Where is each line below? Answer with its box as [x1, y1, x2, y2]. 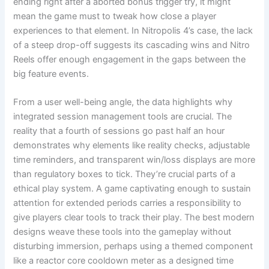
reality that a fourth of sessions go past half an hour [13, 125, 225, 137]
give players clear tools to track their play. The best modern [13, 212, 255, 223]
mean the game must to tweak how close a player [13, 10, 217, 22]
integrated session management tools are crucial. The [13, 111, 232, 122]
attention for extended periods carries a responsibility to [13, 198, 242, 209]
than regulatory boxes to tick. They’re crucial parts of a [13, 169, 236, 180]
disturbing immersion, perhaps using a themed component [13, 241, 253, 252]
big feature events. [13, 68, 89, 79]
